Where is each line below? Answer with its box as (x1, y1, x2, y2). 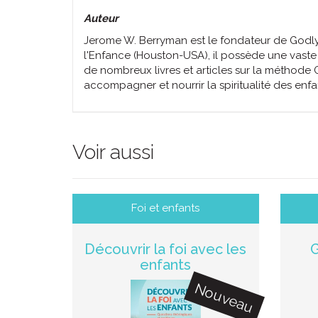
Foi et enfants (131, 201, 200, 214)
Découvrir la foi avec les (84, 240, 247, 258)
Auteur (84, 11, 119, 25)
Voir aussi (72, 140, 154, 164)
